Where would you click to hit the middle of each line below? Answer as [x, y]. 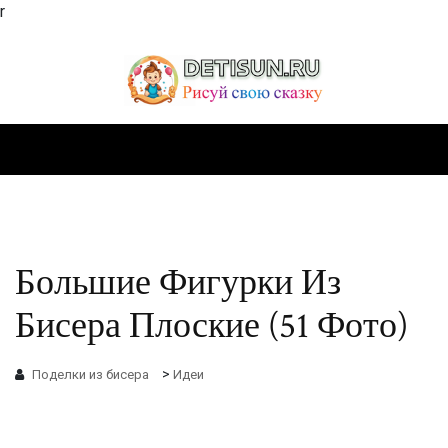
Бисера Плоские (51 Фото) [211, 326]
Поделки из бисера [90, 374]
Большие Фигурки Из [178, 283]
